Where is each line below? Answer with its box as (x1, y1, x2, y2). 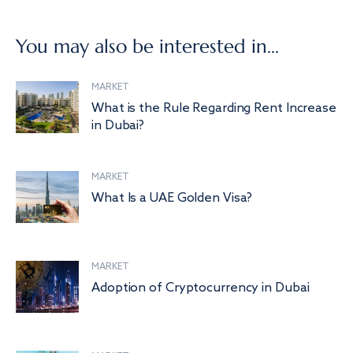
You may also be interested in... (16, 35, 279, 58)
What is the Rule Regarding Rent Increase (91, 101, 336, 116)
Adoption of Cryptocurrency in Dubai (91, 281, 310, 295)
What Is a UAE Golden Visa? (91, 191, 253, 206)
